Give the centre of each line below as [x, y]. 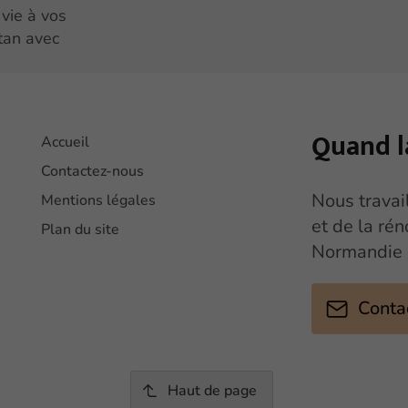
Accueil [66, 143]
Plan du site [81, 230]
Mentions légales [99, 201]
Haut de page [212, 390]
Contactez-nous [93, 172]
